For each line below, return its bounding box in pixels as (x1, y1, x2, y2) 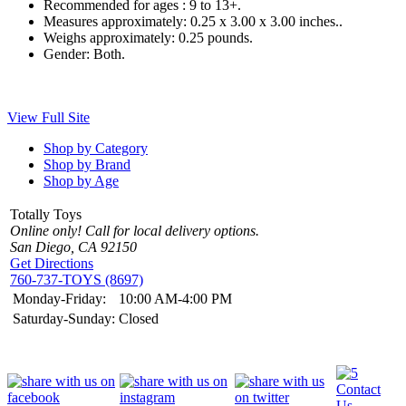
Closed (119, 310, 159, 326)
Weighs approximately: (43, 29, 175, 45)
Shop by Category (43, 140, 148, 156)
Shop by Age (43, 172, 119, 188)
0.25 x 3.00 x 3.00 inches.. (190, 13, 343, 29)
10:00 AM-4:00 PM (119, 290, 232, 306)
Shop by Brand (43, 156, 130, 172)
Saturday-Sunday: (13, 310, 115, 326)
